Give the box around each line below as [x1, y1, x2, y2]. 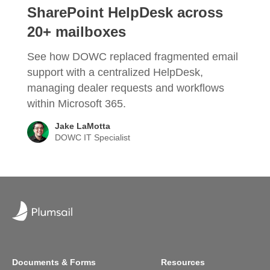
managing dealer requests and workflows [27, 82, 224, 95]
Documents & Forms [12, 257, 96, 268]
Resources [161, 257, 206, 268]
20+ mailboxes [27, 24, 126, 40]
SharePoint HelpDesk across [27, 4, 223, 21]
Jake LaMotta [55, 121, 110, 131]
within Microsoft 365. [27, 98, 126, 110]
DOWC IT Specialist [55, 133, 130, 143]
